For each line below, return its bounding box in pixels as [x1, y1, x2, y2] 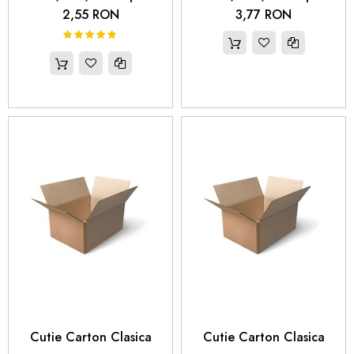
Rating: [62, 28, 100, 47]
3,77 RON [235, 6, 292, 24]
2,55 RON [62, 6, 119, 24]
